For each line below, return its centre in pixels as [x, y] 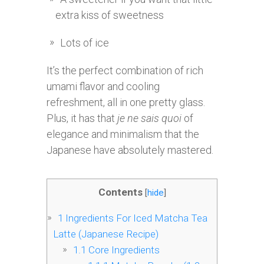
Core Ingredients [123, 250]
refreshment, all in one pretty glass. [126, 102]
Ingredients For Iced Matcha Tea [135, 218]
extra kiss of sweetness [110, 15]
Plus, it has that [82, 118]
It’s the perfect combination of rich [125, 70]
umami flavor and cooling [103, 86]
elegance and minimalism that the [123, 134]
